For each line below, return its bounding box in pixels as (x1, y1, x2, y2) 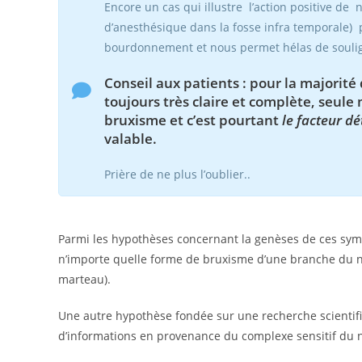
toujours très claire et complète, (104, 92, 318, 111)
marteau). (58, 271, 111, 287)
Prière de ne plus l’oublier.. (104, 166, 250, 182)
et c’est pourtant (166, 111, 282, 129)
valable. (104, 129, 157, 148)
